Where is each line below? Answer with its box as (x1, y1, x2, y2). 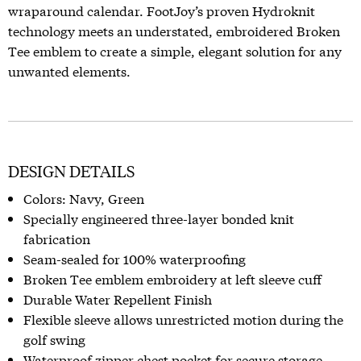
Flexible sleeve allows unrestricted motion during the (23, 309, 343, 328)
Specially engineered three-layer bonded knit (23, 208, 294, 227)
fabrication (23, 228, 90, 247)
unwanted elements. (8, 60, 131, 80)
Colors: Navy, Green (23, 188, 144, 207)
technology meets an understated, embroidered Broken (8, 20, 340, 39)
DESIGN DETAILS (8, 161, 135, 181)
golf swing (23, 329, 85, 348)
